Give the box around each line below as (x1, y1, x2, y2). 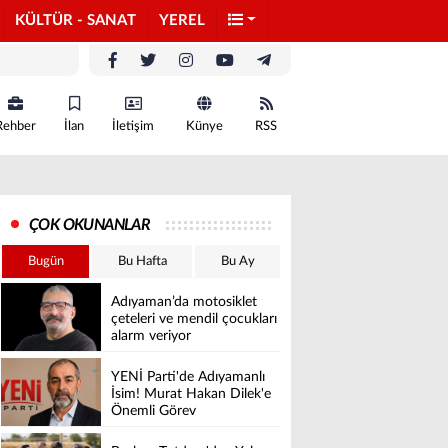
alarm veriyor (111, 329, 191, 344)
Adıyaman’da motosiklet (111, 295, 257, 310)
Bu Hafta (117, 255, 167, 268)
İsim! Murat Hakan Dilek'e (111, 387, 271, 402)
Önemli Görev (111, 404, 196, 419)
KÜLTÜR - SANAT (15, 13, 136, 28)
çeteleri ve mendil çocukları (111, 312, 277, 327)
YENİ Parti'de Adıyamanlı (111, 370, 265, 385)
